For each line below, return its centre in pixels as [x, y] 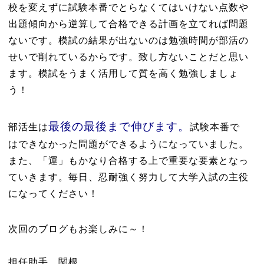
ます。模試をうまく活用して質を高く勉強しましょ [123, 73]
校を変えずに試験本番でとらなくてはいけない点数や [128, 7]
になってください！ [53, 194]
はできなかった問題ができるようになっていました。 [128, 144]
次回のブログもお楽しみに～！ [78, 229]
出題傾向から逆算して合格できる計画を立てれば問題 [128, 24]
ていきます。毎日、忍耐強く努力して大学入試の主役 [128, 177]
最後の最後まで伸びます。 [119, 126]
